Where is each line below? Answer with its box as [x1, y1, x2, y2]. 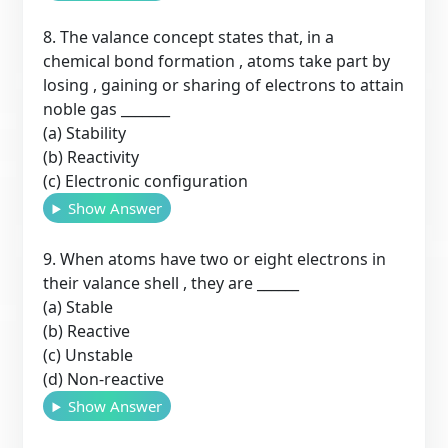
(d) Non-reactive [43, 368, 165, 391]
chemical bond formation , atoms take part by [43, 50, 391, 73]
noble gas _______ [43, 98, 171, 121]
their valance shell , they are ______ [43, 272, 300, 295]
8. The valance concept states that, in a [43, 26, 335, 49]
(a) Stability [43, 122, 127, 145]
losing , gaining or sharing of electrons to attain [43, 74, 405, 97]
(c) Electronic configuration [43, 170, 249, 193]
